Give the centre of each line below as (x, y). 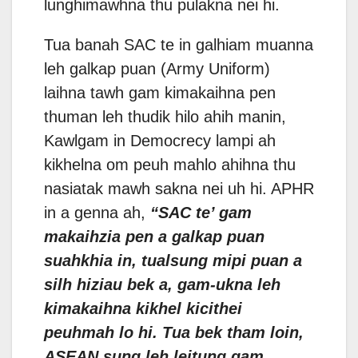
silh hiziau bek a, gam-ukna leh (162, 285)
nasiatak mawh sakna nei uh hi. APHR (179, 189)
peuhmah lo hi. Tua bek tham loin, (174, 333)
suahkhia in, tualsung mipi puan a (173, 261)
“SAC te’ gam (201, 213)
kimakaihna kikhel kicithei (143, 309)
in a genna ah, (97, 213)
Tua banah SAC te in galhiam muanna (179, 45)
